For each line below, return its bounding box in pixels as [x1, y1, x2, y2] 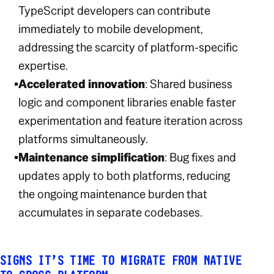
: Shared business [145, 75, 233, 92]
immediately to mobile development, [18, 20, 203, 37]
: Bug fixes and [165, 149, 237, 165]
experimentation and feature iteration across [18, 112, 243, 128]
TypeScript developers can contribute [18, 2, 211, 18]
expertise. [18, 57, 68, 73]
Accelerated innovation [18, 75, 146, 92]
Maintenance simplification [18, 149, 165, 165]
